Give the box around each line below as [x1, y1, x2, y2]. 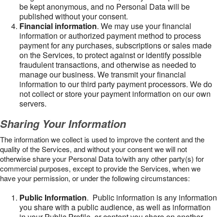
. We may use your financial [97, 20, 191, 31]
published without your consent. [19, 11, 128, 22]
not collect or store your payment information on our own [19, 88, 211, 99]
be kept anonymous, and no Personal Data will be [19, 1, 190, 12]
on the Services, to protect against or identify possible [19, 49, 201, 61]
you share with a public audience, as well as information [19, 201, 211, 213]
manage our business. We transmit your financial [19, 69, 186, 80]
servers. [19, 98, 46, 109]
